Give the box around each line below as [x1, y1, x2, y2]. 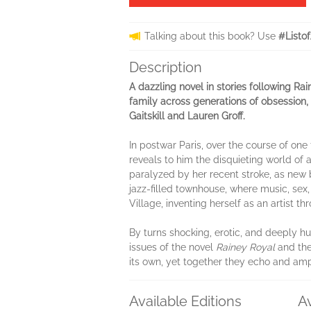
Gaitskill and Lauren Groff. [129, 110, 245, 121]
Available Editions [129, 293, 242, 310]
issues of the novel [129, 242, 216, 253]
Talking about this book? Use [144, 31, 278, 42]
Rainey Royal [216, 242, 275, 253]
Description [129, 59, 202, 76]
